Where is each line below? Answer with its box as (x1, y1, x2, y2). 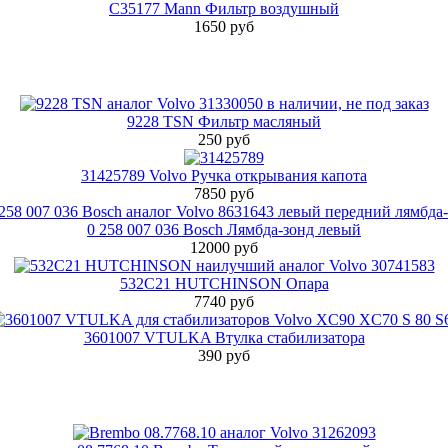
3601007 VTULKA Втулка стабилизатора (83, 328, 365, 346)
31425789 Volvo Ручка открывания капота (81, 166, 367, 184)
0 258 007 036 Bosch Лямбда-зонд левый (87, 220, 361, 238)
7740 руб (194, 292, 254, 310)
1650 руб (194, 17, 254, 35)
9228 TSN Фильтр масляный (127, 112, 321, 130)
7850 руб (194, 184, 254, 202)
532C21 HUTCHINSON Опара (119, 274, 329, 292)
